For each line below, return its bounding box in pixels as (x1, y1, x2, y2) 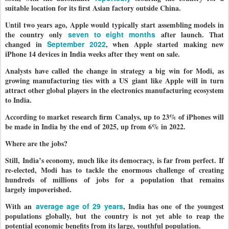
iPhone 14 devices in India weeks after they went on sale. (5, 49, 180, 59)
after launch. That (155, 29, 224, 40)
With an (5, 201, 36, 212)
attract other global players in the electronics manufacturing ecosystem (5, 85, 224, 96)
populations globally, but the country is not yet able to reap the (5, 211, 224, 221)
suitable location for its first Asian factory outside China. (5, 3, 181, 13)
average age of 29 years (35, 201, 123, 211)
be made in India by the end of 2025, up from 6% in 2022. (5, 121, 186, 132)
